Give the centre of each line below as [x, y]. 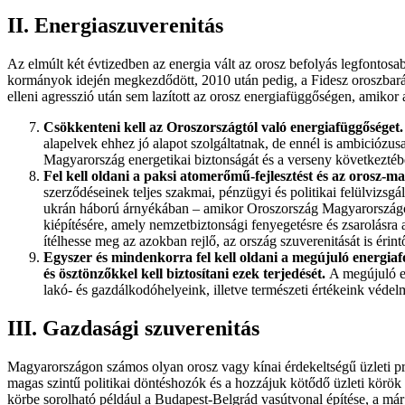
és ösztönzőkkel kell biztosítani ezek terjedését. [186, 274]
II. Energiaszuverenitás [115, 26]
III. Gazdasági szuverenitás [133, 329]
